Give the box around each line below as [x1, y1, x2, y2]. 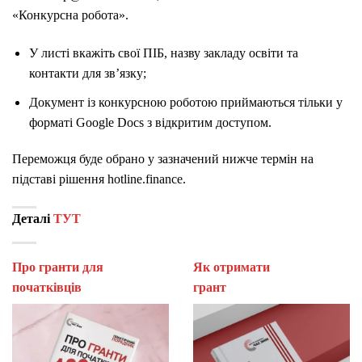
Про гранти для [12, 260, 103, 275]
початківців [12, 280, 82, 295]
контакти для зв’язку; [28, 66, 146, 81]
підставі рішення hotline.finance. [12, 172, 186, 187]
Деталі [12, 212, 53, 226]
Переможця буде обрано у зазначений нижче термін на [12, 152, 314, 166]
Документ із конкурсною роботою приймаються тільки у [28, 95, 343, 109]
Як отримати [193, 260, 270, 275]
